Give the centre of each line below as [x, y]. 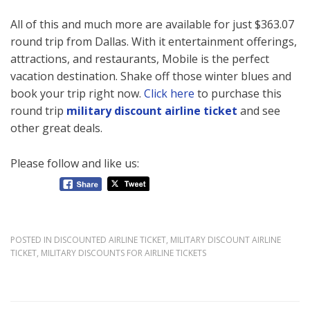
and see [259, 111]
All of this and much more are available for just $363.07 [152, 25]
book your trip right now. [77, 94]
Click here [169, 94]
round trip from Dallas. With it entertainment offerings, [154, 42]
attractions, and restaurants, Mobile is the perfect [140, 59]
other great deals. [56, 128]
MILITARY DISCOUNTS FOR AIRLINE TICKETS [124, 253]
